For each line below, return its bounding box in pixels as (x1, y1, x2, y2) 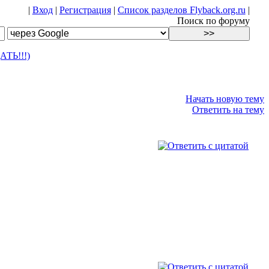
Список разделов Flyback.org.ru (117, 5, 246, 15)
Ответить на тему (192, 104, 264, 115)
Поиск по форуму (177, 16, 250, 26)
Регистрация (59, 5, 111, 15)
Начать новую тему (186, 94, 264, 104)
